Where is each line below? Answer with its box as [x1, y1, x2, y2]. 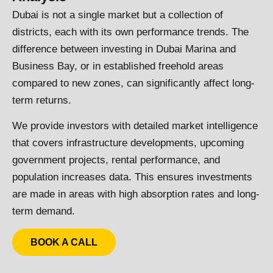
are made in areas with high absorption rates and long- [12, 188, 260, 200]
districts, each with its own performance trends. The [12, 26, 249, 38]
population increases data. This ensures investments [12, 171, 252, 183]
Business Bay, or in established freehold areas [12, 60, 224, 72]
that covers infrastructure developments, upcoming [12, 136, 244, 149]
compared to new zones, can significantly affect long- [12, 77, 255, 89]
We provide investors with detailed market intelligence [12, 119, 258, 132]
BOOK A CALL [30, 237, 97, 248]
